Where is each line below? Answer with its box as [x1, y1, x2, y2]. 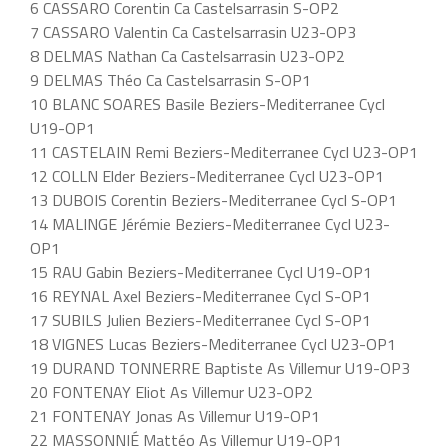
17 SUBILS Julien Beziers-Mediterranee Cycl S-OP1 [30, 308, 371, 332]
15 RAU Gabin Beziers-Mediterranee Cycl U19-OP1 [30, 260, 372, 284]
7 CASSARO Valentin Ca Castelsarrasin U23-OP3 [30, 20, 356, 44]
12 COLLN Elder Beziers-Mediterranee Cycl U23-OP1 [30, 164, 384, 188]
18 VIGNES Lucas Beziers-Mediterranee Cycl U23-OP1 [30, 332, 396, 356]
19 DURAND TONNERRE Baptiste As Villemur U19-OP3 [30, 356, 410, 380]
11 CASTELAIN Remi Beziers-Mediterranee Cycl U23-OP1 [30, 140, 418, 164]
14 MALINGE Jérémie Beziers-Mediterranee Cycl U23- [30, 212, 390, 236]
